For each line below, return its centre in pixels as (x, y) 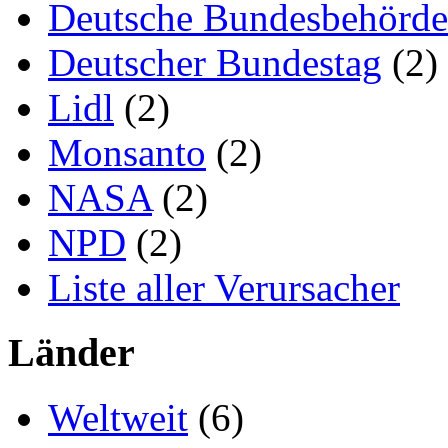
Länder (71, 353)
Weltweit (118, 417)
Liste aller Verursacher (224, 288)
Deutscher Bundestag (215, 63)
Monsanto (127, 153)
